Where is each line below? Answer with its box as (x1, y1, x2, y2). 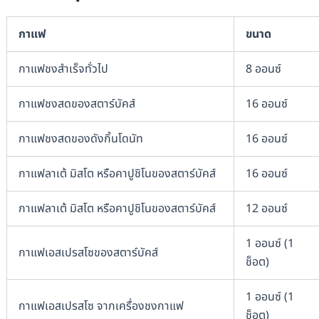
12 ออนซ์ (245, 199, 288, 217)
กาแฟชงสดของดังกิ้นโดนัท (18, 130, 143, 147)
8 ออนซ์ (245, 60, 281, 78)
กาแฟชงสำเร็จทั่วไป (18, 60, 108, 78)
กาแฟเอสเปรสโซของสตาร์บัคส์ (18, 244, 158, 261)
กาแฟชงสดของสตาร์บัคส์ (18, 95, 135, 113)
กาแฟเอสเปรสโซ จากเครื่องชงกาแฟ (18, 297, 184, 315)
